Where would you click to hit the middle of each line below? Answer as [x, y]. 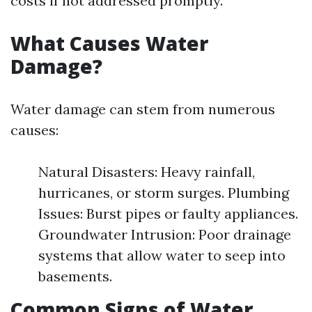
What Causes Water [109, 43]
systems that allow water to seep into [162, 255]
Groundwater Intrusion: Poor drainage [165, 234]
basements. [75, 276]
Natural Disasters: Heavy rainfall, [147, 172]
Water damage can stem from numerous [143, 109]
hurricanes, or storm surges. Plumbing [164, 193]
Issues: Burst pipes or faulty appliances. [168, 213]
